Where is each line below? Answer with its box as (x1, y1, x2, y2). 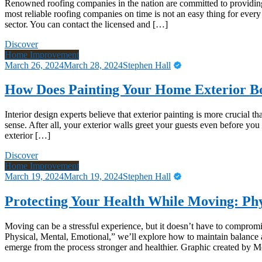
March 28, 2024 (64, 60, 123, 70)
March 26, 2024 (5, 60, 64, 70)
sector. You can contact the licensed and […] (5, 19, 168, 29)
